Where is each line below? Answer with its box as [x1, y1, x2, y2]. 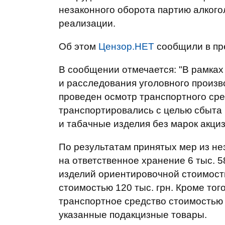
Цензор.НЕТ [98, 41, 154, 52]
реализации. [59, 18, 116, 29]
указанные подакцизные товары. [59, 209, 207, 220]
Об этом [59, 41, 98, 52]
